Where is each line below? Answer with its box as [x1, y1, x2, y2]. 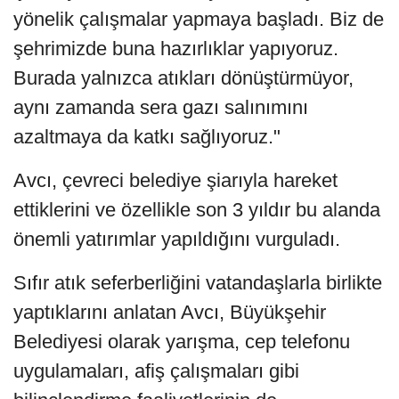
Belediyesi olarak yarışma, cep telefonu [13, 330, 350, 354]
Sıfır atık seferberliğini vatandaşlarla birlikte [13, 272, 382, 295]
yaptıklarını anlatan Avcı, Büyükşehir [13, 301, 326, 324]
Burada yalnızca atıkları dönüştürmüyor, [13, 67, 354, 90]
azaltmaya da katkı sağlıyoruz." [13, 126, 281, 149]
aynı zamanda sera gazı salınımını [13, 96, 308, 119]
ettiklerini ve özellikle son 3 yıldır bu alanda [13, 199, 380, 222]
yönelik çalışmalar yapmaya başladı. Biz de [13, 8, 384, 31]
